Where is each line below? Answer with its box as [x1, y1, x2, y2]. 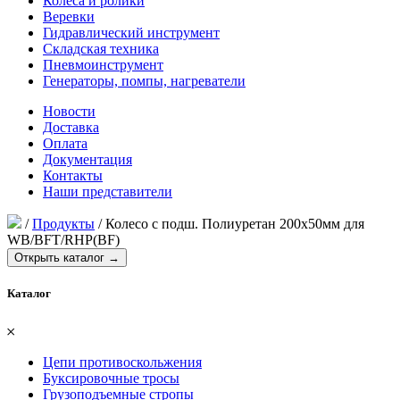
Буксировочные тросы [43, 371, 179, 387]
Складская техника [43, 41, 159, 56]
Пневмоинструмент [43, 57, 163, 72]
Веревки [43, 9, 95, 24]
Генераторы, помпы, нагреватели [43, 73, 246, 88]
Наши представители [43, 184, 172, 199]
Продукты [32, 216, 95, 231]
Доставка [43, 120, 99, 135]
